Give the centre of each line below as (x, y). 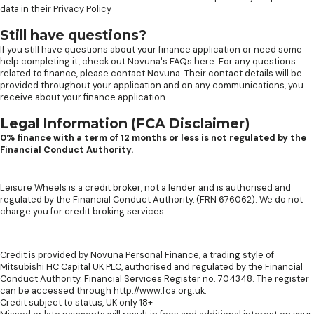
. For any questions (255, 62)
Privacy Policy (82, 9)
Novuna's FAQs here (171, 62)
